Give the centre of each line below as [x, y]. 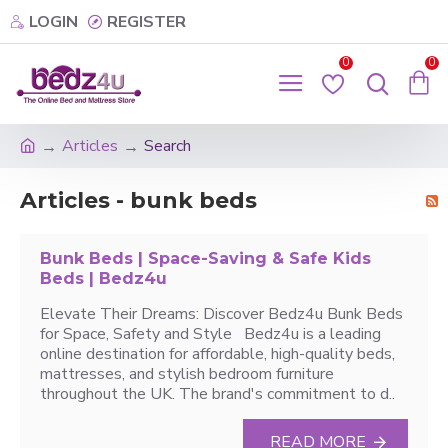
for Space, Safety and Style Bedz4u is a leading [210, 334]
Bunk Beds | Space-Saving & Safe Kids [205, 258]
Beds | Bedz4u [103, 278]
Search [167, 146]
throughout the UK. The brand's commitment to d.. [217, 394]
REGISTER [146, 21]
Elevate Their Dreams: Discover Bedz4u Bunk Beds [221, 314]
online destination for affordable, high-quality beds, [217, 354]
